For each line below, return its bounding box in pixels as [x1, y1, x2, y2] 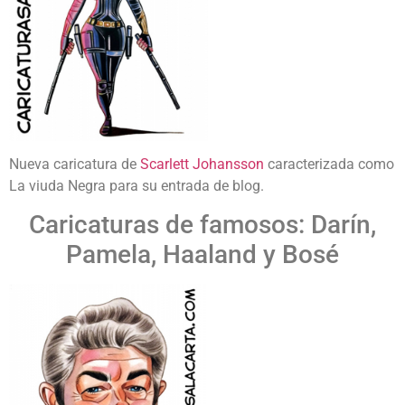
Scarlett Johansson [140, 155, 264, 174]
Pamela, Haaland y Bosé [66, 240, 339, 270]
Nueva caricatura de [9, 155, 140, 174]
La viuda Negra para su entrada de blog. [9, 177, 264, 195]
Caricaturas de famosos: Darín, [29, 210, 376, 240]
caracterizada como [264, 155, 394, 174]
